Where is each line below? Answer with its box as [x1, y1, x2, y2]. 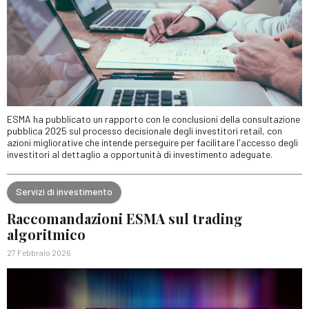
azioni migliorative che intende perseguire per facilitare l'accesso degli [7, 136, 298, 148]
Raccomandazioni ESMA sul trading [7, 208, 243, 228]
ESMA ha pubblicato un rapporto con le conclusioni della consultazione [7, 112, 300, 125]
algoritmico [7, 224, 86, 243]
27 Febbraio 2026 [7, 247, 71, 257]
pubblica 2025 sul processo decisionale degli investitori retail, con [7, 124, 282, 137]
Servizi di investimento [16, 186, 112, 198]
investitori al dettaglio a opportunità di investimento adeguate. [7, 148, 272, 160]
